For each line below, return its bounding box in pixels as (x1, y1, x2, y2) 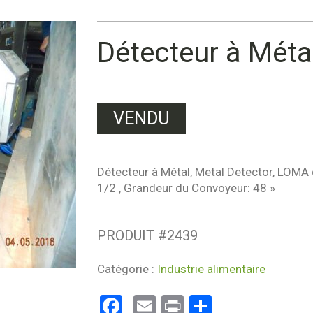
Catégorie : (96, 262, 157, 276)
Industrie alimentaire (156, 262, 265, 276)
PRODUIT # (96, 227, 167, 244)
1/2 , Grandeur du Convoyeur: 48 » (96, 181, 275, 195)
